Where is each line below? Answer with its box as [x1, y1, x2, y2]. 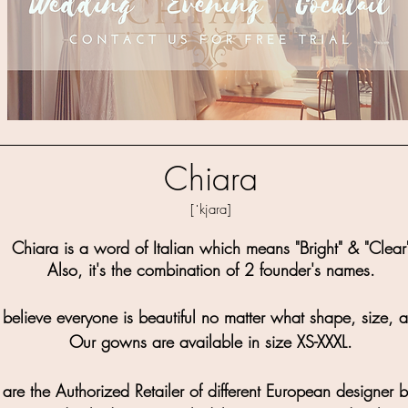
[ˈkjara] [190, 200, 231, 219]
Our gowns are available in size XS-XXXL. [69, 331, 352, 352]
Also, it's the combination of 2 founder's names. [46, 259, 375, 280]
